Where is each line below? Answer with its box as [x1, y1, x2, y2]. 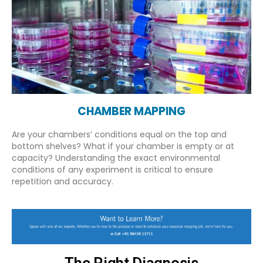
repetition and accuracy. [12, 176, 113, 188]
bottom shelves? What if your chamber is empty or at [12, 140, 234, 153]
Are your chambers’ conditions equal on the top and [12, 129, 227, 141]
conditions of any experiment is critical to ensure [12, 164, 213, 176]
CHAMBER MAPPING [77, 103, 186, 120]
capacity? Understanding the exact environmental [12, 152, 220, 164]
